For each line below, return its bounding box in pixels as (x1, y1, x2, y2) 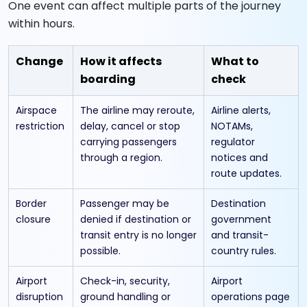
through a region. (80, 150, 162, 164)
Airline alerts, (211, 103, 271, 117)
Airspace (16, 103, 57, 117)
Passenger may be (80, 196, 169, 210)
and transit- (211, 228, 269, 242)
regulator (211, 134, 255, 149)
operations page (211, 289, 290, 304)
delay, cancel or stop (80, 119, 180, 133)
